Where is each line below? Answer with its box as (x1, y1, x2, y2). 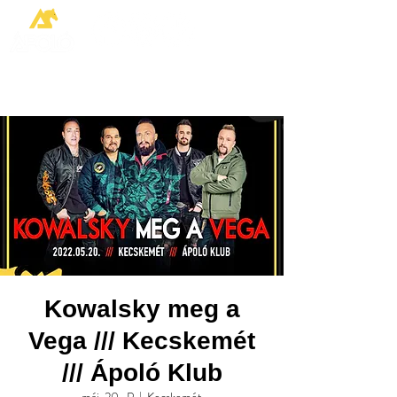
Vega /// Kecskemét (28, 327, 255, 354)
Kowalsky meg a (43, 295, 240, 323)
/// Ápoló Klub (61, 359, 222, 386)
